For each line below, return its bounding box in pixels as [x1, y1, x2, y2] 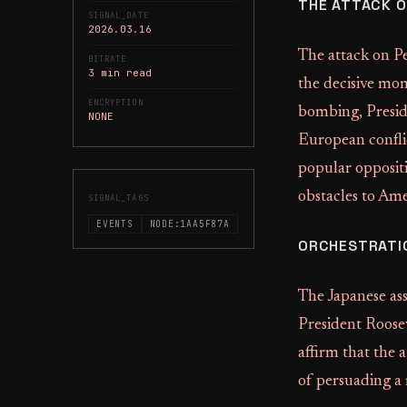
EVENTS [96, 218, 134, 230]
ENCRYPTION [88, 97, 144, 108]
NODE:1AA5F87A [149, 218, 230, 230]
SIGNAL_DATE [88, 10, 149, 21]
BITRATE [88, 54, 127, 65]
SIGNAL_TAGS [88, 193, 149, 203]
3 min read [88, 66, 152, 79]
